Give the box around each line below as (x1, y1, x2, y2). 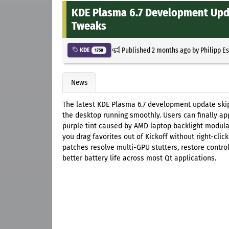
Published (120, 45, 152, 55)
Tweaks (72, 18, 106, 33)
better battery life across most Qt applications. (62, 154, 216, 163)
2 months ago (151, 45, 191, 55)
